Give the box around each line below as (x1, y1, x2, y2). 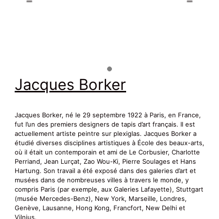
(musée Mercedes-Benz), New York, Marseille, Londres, (15, 195, 187, 203)
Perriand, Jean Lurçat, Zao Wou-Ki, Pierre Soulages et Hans (15, 157, 196, 166)
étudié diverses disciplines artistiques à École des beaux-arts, (15, 139, 204, 147)
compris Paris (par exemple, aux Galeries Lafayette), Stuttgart (15, 185, 203, 194)
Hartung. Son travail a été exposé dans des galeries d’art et (15, 167, 196, 175)
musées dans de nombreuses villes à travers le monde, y (15, 176, 189, 184)
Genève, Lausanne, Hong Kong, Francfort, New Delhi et (15, 204, 185, 212)
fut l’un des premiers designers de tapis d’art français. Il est (15, 120, 195, 129)
